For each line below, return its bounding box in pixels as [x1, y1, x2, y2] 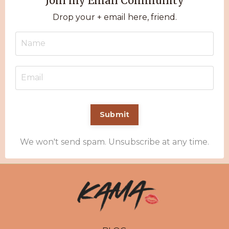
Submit [99, 109, 130, 119]
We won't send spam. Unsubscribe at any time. [20, 136, 209, 147]
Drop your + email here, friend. [52, 12, 177, 22]
